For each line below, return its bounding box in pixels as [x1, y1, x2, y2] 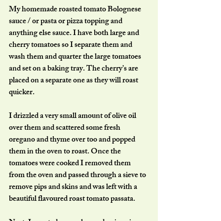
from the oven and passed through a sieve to [9, 168, 147, 183]
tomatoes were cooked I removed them [9, 156, 132, 171]
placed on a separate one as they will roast [9, 74, 140, 88]
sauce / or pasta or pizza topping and [9, 14, 124, 29]
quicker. [9, 85, 36, 100]
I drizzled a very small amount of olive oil [9, 109, 138, 124]
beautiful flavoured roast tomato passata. [9, 192, 137, 207]
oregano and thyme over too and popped [9, 133, 137, 147]
